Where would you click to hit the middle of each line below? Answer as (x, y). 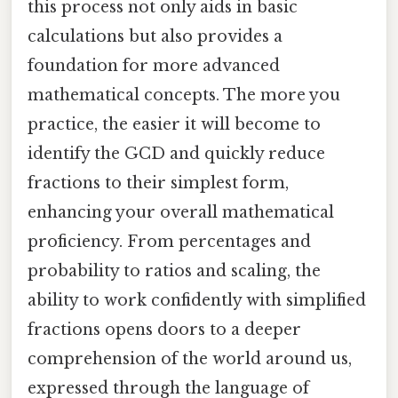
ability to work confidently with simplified (197, 300)
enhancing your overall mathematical (181, 212)
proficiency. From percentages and (169, 241)
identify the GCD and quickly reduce (176, 153)
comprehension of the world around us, (190, 358)
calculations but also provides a (155, 36)
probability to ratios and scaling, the (174, 271)
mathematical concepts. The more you (184, 95)
